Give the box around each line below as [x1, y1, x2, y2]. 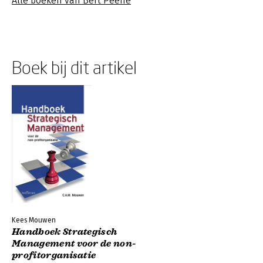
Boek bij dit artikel [12, 57, 137, 77]
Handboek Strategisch [12, 226, 118, 238]
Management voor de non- [12, 238, 137, 249]
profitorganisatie [12, 249, 96, 261]
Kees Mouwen [12, 216, 56, 224]
